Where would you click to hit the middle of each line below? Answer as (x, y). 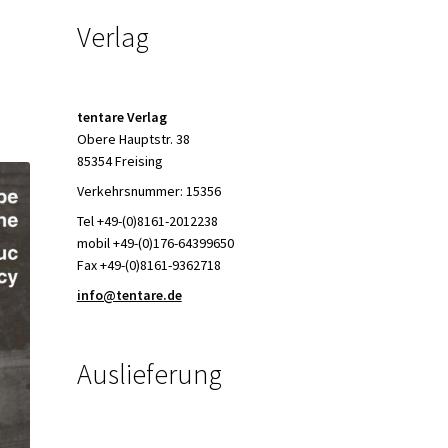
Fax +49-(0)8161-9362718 (148, 265)
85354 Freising (119, 161)
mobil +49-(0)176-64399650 (155, 243)
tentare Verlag (121, 117)
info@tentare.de (129, 295)
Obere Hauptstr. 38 (133, 139)
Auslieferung (149, 374)
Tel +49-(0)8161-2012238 (147, 221)
